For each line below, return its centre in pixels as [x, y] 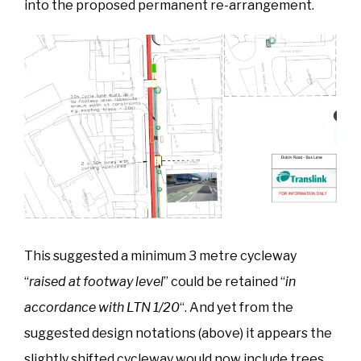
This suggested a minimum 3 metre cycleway [160, 255]
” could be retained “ [224, 281]
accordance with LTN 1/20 [102, 307]
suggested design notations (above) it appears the [178, 333]
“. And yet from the [237, 307]
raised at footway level [96, 281]
